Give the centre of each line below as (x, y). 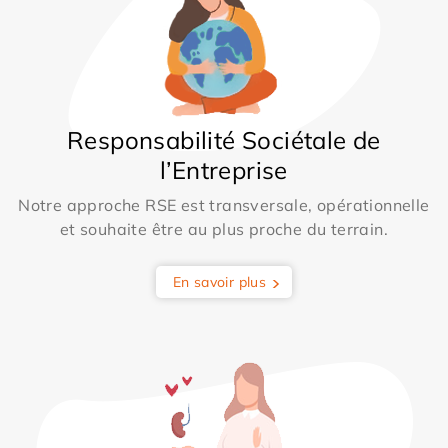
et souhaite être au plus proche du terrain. (224, 228)
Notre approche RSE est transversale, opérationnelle (224, 204)
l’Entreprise (224, 169)
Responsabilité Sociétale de (224, 139)
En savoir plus (219, 281)
